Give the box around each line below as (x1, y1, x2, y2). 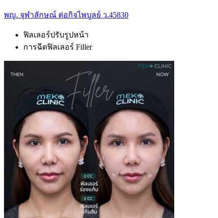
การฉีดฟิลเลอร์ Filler (23, 43, 92, 52)
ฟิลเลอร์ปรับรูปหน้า (23, 31, 89, 39)
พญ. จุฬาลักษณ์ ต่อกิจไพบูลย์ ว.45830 (4, 11, 128, 19)
